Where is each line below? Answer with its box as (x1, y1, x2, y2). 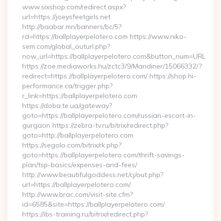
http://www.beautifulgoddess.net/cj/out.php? (22, 170, 163, 179)
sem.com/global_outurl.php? (22, 42, 110, 51)
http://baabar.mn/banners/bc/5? (22, 22, 121, 31)
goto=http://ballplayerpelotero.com (22, 131, 133, 140)
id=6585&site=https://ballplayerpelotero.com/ (22, 200, 165, 209)
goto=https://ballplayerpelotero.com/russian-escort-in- (22, 111, 196, 120)
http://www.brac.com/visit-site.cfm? (22, 190, 133, 199)
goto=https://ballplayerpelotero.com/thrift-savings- (22, 150, 184, 159)
